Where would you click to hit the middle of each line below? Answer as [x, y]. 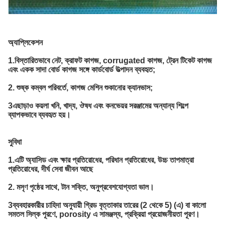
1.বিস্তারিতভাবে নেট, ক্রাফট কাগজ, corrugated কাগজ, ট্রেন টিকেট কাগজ [110, 60]
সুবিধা [15, 142]
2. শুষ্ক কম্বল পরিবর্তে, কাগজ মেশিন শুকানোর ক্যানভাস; [80, 87]
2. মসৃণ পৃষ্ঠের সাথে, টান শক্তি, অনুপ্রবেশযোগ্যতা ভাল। [81, 187]
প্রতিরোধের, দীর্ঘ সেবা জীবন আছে [50, 169]
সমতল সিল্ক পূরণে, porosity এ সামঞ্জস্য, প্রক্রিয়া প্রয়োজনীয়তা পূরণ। [104, 214]
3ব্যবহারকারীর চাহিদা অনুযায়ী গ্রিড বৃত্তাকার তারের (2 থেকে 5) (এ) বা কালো [107, 205]
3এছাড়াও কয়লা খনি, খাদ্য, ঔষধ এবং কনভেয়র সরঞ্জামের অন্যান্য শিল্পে [98, 105]
